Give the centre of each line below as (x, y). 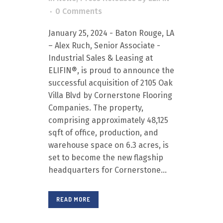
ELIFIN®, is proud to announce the (111, 70)
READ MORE (73, 199)
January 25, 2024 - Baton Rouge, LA (111, 33)
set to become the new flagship (106, 158)
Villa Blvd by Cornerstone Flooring (110, 95)
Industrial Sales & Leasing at (101, 58)
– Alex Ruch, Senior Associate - (104, 46)
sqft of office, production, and (103, 133)
